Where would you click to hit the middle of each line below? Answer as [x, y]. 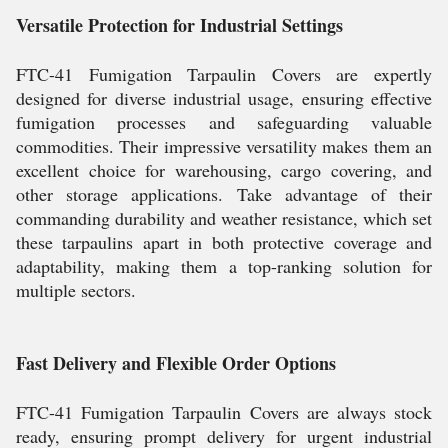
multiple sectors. [76, 290]
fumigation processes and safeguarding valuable [224, 122]
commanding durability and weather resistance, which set [224, 218]
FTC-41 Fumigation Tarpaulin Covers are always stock [224, 412]
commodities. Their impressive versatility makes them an [224, 146]
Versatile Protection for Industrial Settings [179, 25]
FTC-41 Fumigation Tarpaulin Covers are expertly [224, 74]
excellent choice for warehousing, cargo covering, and [224, 170]
